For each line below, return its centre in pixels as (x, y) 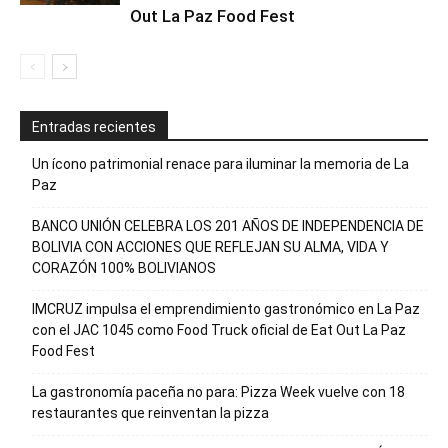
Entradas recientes (94, 127)
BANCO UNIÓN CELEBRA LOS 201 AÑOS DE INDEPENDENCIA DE (228, 226)
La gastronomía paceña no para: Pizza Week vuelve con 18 (218, 392)
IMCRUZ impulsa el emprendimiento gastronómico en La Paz (226, 309)
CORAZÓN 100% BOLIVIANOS (124, 268)
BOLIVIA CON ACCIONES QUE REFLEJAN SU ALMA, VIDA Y (210, 247)
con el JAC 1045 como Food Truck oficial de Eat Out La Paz (219, 330)
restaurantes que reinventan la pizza (150, 413)
